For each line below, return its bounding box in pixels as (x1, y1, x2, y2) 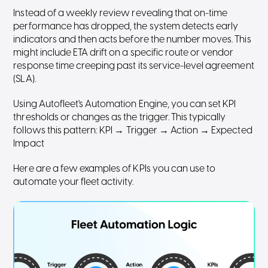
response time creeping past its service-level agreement (13, 61, 254, 71)
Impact (13, 139, 44, 149)
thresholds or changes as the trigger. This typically (13, 112, 226, 123)
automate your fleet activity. (13, 177, 133, 187)
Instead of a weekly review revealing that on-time (13, 8, 228, 19)
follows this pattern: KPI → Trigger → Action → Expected (13, 126, 252, 136)
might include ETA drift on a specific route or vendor (13, 48, 234, 58)
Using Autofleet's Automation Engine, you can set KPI (13, 99, 236, 109)
